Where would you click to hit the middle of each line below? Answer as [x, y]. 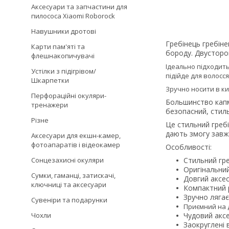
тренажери [50, 105]
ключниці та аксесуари [69, 185]
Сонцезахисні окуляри [67, 160]
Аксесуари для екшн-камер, [76, 135]
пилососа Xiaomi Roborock [73, 16]
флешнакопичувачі [63, 56]
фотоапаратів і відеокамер [76, 145]
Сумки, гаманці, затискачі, [73, 175]
